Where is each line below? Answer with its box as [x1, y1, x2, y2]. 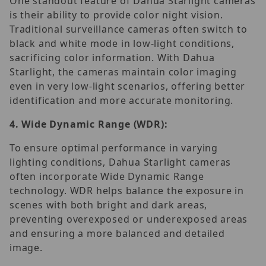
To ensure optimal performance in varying [9, 141, 218, 154]
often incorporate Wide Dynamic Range [9, 169, 204, 183]
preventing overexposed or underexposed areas [9, 212, 248, 226]
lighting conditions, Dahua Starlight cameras [9, 155, 232, 169]
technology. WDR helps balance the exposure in [9, 183, 244, 197]
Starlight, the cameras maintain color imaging [9, 65, 237, 78]
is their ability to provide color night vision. [9, 8, 223, 21]
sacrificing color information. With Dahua [9, 50, 215, 64]
